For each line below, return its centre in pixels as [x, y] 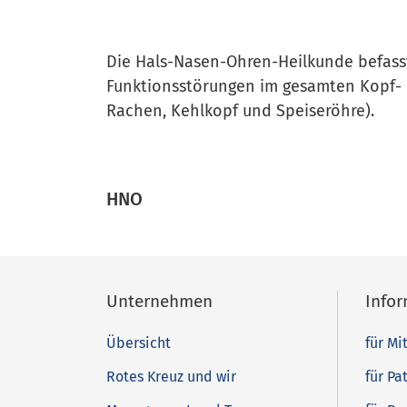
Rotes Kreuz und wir [171, 377]
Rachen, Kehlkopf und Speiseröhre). [240, 111]
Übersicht [139, 343]
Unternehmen [159, 301]
